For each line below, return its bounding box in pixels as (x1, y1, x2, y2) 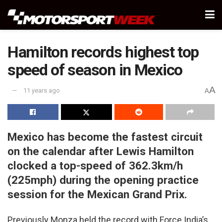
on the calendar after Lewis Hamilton (7, 144, 194, 158)
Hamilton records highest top (7, 43, 199, 61)
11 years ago (23, 87, 60, 95)
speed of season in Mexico (7, 60, 182, 79)
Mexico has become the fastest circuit (7, 130, 203, 143)
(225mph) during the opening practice (7, 173, 199, 186)
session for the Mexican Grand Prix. (7, 187, 187, 201)
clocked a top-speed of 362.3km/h (7, 159, 183, 172)
